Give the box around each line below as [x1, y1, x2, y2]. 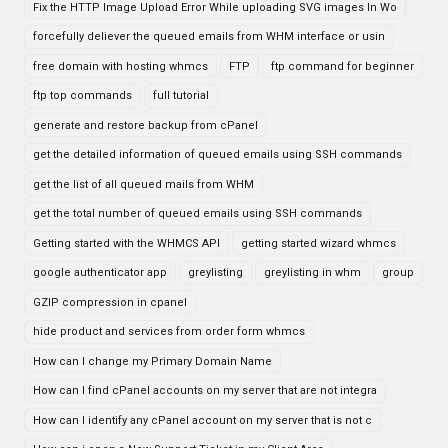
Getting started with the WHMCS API [33, 236, 220, 250]
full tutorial [153, 89, 209, 102]
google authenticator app [33, 266, 167, 279]
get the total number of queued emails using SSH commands [33, 207, 362, 220]
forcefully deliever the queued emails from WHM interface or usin [33, 30, 385, 43]
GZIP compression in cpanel [33, 295, 187, 309]
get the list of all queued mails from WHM [33, 177, 254, 191]
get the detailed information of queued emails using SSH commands [33, 148, 402, 161]
